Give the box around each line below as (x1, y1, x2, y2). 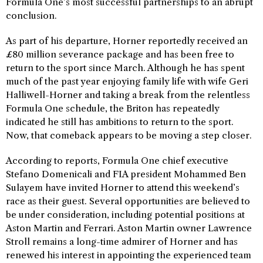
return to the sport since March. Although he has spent (6, 62, 245, 73)
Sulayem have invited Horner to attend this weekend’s (6, 182, 240, 193)
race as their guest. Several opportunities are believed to (6, 195, 250, 207)
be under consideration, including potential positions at (6, 209, 245, 220)
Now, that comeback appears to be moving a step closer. (6, 130, 252, 141)
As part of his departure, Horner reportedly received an (6, 35, 248, 46)
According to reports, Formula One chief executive (6, 155, 228, 166)
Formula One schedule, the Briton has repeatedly (6, 103, 219, 114)
